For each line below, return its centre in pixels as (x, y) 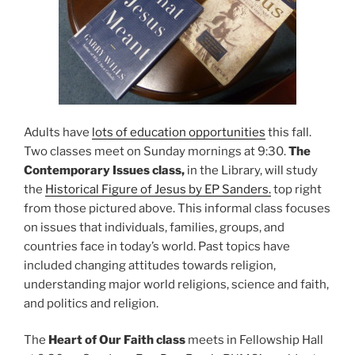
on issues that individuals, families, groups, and (154, 227)
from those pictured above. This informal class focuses (177, 208)
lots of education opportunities (179, 132)
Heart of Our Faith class (117, 340)
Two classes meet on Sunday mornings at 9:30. (156, 151)
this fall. (288, 132)
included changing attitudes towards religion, (150, 265)
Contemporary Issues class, (104, 170)
